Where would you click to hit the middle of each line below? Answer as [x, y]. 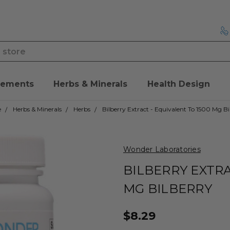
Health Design [178, 84]
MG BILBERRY [168, 189]
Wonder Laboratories [162, 150]
